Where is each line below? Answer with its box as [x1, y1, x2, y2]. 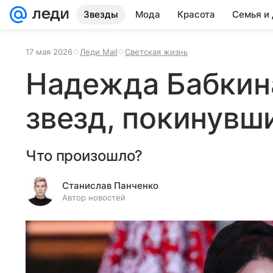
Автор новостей [62, 193, 126, 202]
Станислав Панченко [62, 180, 158, 191]
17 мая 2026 [26, 47, 73, 57]
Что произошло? [26, 147, 143, 165]
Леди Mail [80, 47, 118, 57]
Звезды [83, 9, 118, 20]
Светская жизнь [125, 47, 188, 57]
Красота [177, 9, 215, 20]
